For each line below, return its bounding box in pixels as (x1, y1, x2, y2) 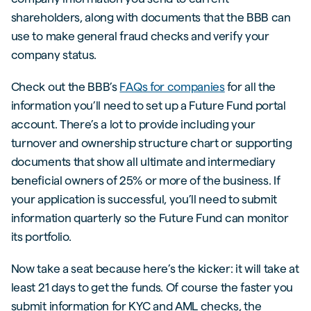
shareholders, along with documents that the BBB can (10, 10, 291, 24)
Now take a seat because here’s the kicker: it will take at (10, 261, 299, 275)
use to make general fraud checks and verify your (10, 29, 269, 43)
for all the (224, 80, 276, 94)
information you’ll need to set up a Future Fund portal (10, 99, 286, 112)
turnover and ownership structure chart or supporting (10, 136, 292, 150)
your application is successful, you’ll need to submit (10, 192, 278, 206)
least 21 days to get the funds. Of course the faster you (10, 280, 294, 294)
